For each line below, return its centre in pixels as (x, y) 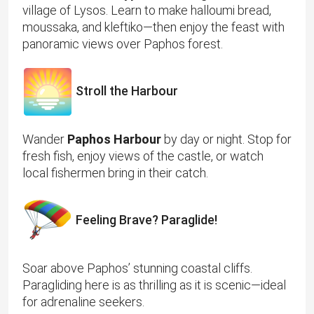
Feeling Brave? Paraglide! (145, 219)
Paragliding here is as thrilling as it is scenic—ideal (154, 285)
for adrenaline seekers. (83, 302)
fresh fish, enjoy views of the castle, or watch (143, 156)
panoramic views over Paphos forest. (123, 44)
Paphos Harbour (114, 139)
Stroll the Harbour (125, 90)
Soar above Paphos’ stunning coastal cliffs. (137, 268)
